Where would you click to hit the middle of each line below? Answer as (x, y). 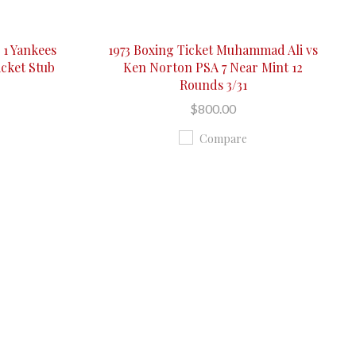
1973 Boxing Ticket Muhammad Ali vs (213, 49)
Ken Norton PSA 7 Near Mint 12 (213, 67)
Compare (224, 138)
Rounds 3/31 (213, 84)
